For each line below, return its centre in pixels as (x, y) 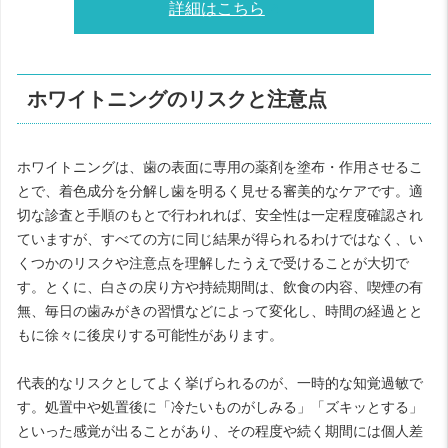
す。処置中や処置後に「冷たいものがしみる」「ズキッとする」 (220, 406)
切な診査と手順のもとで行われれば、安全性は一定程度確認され (220, 214)
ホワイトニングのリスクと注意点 (177, 99)
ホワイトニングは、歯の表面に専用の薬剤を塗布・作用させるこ (220, 166)
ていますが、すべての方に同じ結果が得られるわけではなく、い (220, 238)
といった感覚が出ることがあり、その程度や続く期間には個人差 (220, 430)
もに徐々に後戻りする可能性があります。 (150, 334)
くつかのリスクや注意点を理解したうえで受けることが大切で (213, 262)
